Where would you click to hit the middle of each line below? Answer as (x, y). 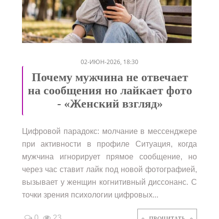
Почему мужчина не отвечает (110, 77)
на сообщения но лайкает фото (110, 90)
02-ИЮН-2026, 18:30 (109, 62)
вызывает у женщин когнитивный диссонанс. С (109, 182)
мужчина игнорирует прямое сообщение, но (109, 156)
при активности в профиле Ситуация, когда (109, 144)
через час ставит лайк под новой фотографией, (109, 169)
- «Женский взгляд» (110, 103)
